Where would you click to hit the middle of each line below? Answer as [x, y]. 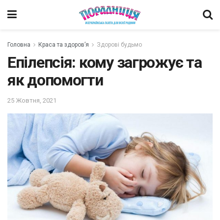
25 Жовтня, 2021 [32, 100]
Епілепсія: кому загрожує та [105, 62]
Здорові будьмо [119, 45]
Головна [19, 45]
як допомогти [55, 80]
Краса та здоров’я [64, 45]
